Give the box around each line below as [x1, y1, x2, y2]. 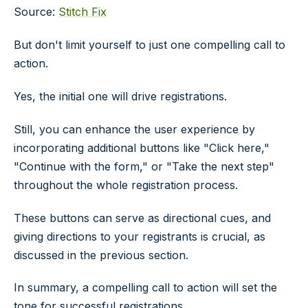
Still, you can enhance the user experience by [14, 122, 255, 136]
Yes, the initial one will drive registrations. [14, 89, 227, 103]
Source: [14, 5, 58, 19]
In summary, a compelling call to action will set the [14, 280, 277, 295]
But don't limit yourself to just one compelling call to [14, 38, 285, 52]
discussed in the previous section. [14, 247, 188, 262]
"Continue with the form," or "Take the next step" [14, 159, 274, 173]
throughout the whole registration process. [14, 177, 238, 192]
